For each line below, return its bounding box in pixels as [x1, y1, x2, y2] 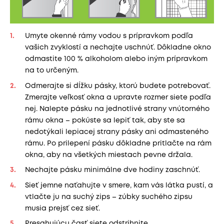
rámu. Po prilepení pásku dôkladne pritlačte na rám [25, 140, 211, 146]
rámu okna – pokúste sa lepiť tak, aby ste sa [25, 117, 185, 123]
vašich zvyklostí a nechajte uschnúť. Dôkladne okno [25, 44, 211, 51]
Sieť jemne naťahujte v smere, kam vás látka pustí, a [25, 182, 213, 188]
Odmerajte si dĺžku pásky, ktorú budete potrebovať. [25, 82, 210, 89]
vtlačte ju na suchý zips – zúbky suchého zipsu [25, 193, 192, 200]
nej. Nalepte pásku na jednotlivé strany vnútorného [25, 105, 209, 112]
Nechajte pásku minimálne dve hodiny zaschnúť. [25, 167, 202, 173]
